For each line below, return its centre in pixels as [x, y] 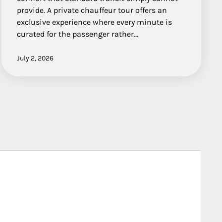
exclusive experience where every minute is [95, 22]
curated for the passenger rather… [78, 34]
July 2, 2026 [35, 58]
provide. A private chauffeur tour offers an [92, 10]
